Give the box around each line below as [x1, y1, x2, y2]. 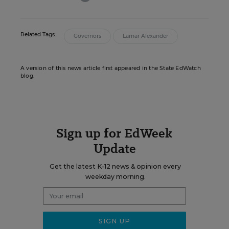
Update [93, 140, 136, 157]
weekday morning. [85, 173, 146, 180]
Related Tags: [20, 31, 56, 38]
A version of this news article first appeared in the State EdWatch [20, 65, 201, 72]
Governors [74, 33, 101, 39]
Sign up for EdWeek [56, 124, 173, 142]
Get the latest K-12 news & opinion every [50, 163, 181, 170]
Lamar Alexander [123, 33, 168, 39]
